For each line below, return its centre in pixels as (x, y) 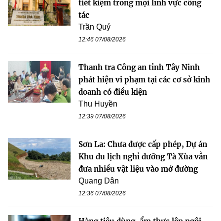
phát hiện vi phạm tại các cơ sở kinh (144, 79)
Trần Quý (94, 27)
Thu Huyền (98, 104)
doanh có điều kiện (113, 92)
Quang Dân (99, 181)
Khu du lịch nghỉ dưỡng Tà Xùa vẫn (143, 156)
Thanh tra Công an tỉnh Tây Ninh (139, 67)
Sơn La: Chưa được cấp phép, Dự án (143, 144)
